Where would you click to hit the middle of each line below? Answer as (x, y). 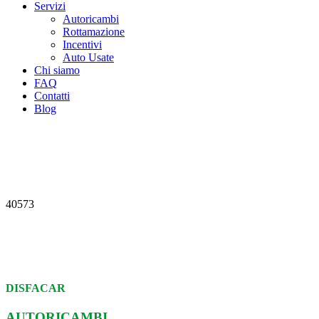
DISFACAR (36, 288)
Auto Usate (88, 58)
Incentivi (82, 45)
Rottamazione (94, 32)
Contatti (52, 96)
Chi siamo (57, 70)
